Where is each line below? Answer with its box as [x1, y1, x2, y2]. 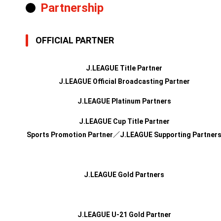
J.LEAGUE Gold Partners [84, 171, 164, 179]
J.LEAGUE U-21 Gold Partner [77, 211, 171, 219]
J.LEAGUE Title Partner [86, 64, 162, 72]
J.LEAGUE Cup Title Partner [78, 117, 170, 125]
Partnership [40, 1, 104, 15]
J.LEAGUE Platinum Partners [77, 97, 171, 105]
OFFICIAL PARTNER [36, 35, 114, 45]
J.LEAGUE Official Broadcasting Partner [58, 77, 190, 85]
